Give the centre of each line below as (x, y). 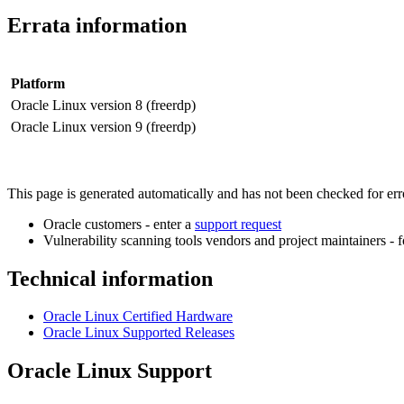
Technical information (110, 278)
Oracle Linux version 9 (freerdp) (103, 126)
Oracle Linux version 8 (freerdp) (103, 105)
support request (238, 224)
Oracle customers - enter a (119, 224)
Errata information (97, 25)
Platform (38, 83)
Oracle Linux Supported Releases (139, 333)
